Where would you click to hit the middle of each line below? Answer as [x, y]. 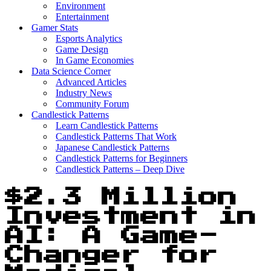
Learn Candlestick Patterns [107, 126]
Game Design [82, 49]
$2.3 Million [121, 198]
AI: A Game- [111, 236]
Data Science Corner [71, 71]
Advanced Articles [91, 82]
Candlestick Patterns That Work [116, 136]
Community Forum [92, 104]
